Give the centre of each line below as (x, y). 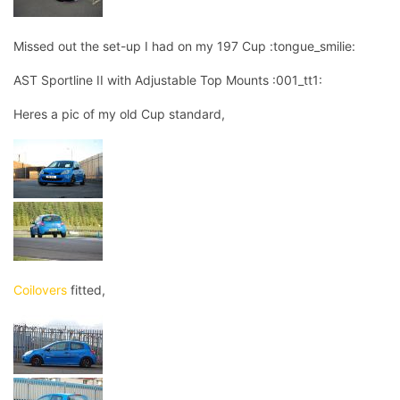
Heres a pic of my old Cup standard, (119, 114)
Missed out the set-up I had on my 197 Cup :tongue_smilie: (184, 46)
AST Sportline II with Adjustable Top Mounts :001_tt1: (168, 80)
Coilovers (40, 290)
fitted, (86, 290)
